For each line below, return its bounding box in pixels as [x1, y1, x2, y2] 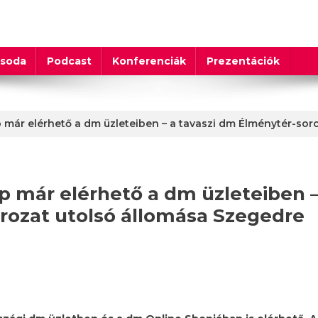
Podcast [46, 54, 92, 67]
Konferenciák [111, 54, 186, 67]
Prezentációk [206, 54, 280, 67]
